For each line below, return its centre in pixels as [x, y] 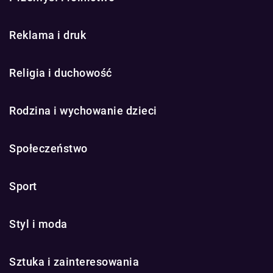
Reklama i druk [48, 35]
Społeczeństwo [48, 148]
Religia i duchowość [61, 73]
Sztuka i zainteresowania [74, 261]
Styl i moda [38, 224]
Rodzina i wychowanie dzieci [83, 110]
